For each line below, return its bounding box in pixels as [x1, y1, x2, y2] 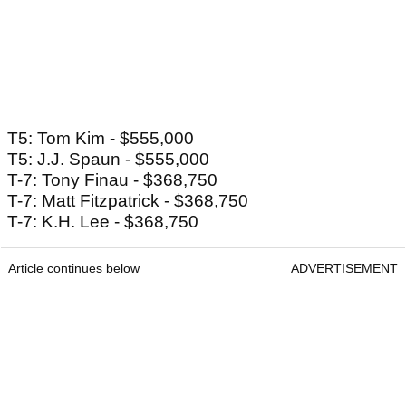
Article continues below [8, 261, 140, 276]
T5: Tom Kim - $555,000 [7, 129, 194, 149]
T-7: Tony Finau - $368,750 [7, 170, 217, 190]
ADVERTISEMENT [291, 261, 398, 276]
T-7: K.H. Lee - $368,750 [7, 212, 198, 232]
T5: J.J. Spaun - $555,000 [7, 150, 209, 169]
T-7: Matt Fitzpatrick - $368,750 [7, 191, 248, 211]
